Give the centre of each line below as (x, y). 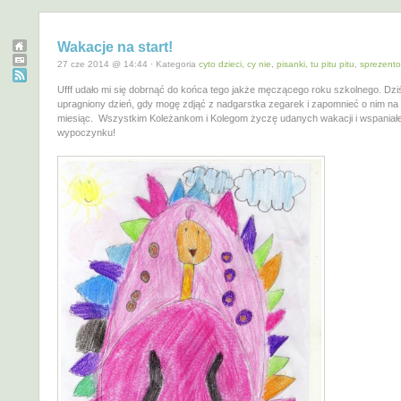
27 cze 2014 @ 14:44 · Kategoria (128, 64)
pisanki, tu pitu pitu (316, 64)
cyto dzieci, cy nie (235, 64)
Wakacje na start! (115, 47)
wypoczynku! (86, 133)
